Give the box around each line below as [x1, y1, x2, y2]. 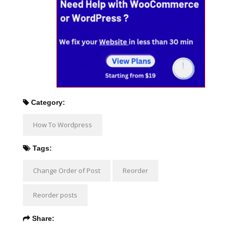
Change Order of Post [33, 166, 100, 176]
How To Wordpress [33, 120, 92, 130]
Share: [30, 214, 54, 223]
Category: [29, 98, 65, 107]
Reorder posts [33, 190, 77, 200]
